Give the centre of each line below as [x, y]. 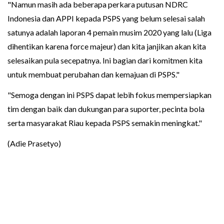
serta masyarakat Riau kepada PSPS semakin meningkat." [105, 122]
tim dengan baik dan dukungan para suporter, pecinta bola [106, 108]
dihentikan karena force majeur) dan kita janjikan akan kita [107, 46]
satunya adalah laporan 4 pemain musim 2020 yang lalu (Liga [109, 32]
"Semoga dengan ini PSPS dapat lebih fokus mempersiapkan [109, 94]
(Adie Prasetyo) [34, 143]
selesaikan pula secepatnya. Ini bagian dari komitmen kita [105, 60]
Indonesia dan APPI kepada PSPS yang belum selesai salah [106, 18]
